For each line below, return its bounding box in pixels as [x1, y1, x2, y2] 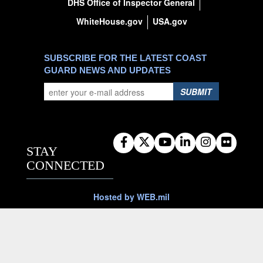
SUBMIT [180, 86, 212, 97]
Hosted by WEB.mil [93, 191, 170, 203]
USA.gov [152, 15, 187, 27]
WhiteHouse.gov [76, 15, 143, 27]
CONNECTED [26, 158, 104, 173]
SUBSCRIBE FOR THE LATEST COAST [44, 53, 207, 63]
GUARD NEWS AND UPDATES [44, 65, 171, 75]
